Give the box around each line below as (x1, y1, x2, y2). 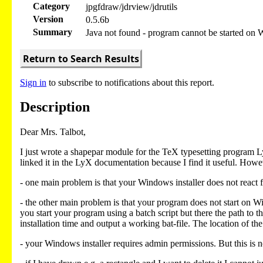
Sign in (20, 77, 46, 87)
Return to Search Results (23, 52, 139, 65)
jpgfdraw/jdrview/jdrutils (86, 1, 177, 12)
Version (33, 14, 63, 24)
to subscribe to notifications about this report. (46, 77, 214, 87)
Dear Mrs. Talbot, (20, 127, 86, 137)
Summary (33, 26, 72, 37)
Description (20, 99, 90, 115)
